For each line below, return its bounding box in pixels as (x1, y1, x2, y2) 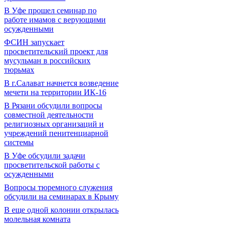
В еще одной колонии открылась (4, 205, 119, 214)
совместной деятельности (4, 110, 94, 119)
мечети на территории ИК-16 (4, 88, 106, 97)
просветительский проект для (4, 47, 108, 56)
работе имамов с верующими (4, 15, 106, 24)
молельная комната (4, 215, 71, 223)
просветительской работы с (4, 161, 100, 169)
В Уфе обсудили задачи (4, 151, 85, 160)
